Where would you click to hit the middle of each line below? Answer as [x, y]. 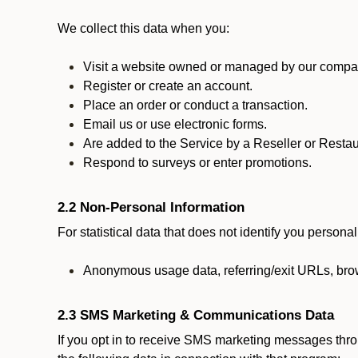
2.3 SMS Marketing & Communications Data [198, 315]
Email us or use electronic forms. [175, 124]
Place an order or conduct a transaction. [195, 105]
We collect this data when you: [143, 28]
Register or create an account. [168, 86]
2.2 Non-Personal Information [151, 207]
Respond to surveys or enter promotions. [197, 163]
